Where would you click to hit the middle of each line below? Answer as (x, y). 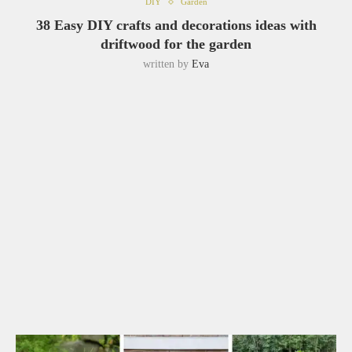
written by (167, 64)
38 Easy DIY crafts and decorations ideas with (176, 25)
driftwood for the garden (176, 44)
